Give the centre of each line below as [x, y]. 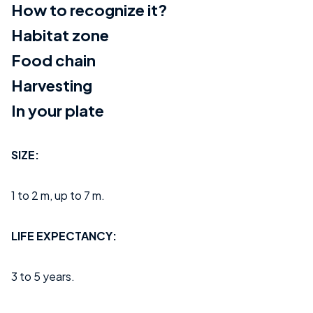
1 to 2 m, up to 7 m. [58, 196]
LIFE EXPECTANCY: [65, 236]
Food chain [53, 60]
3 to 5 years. [43, 277]
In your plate [58, 111]
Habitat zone [60, 35]
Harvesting [52, 86]
